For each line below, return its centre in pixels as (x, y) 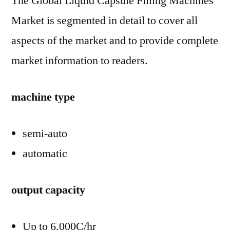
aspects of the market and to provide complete (115, 41)
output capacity (48, 190)
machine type (43, 97)
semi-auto (45, 133)
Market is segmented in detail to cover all (104, 21)
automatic (45, 154)
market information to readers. (80, 61)
